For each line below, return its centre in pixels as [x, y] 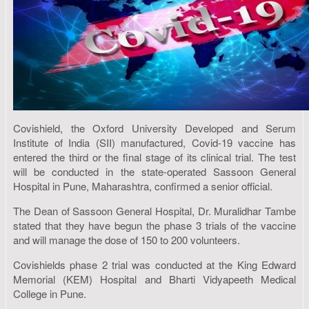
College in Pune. [50, 293]
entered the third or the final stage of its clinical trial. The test [154, 157]
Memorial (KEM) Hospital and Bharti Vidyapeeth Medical [154, 279]
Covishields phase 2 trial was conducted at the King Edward [154, 264]
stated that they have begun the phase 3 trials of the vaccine [154, 225]
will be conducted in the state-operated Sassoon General [154, 171]
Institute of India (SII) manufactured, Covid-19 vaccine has [154, 142]
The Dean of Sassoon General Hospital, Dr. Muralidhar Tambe [154, 210]
